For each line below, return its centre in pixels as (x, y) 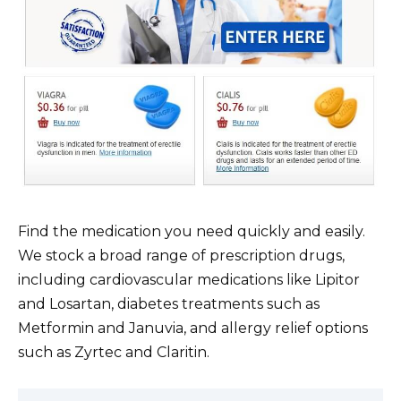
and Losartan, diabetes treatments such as (169, 303)
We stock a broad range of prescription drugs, (181, 255)
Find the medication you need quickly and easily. (192, 231)
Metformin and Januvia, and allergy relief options (193, 328)
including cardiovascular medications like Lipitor (189, 279)
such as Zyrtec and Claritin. (114, 352)
